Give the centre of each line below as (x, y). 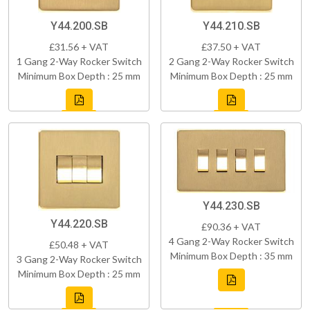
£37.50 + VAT (231, 47)
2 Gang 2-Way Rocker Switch (231, 62)
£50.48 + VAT (79, 245)
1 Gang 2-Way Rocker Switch (79, 62)
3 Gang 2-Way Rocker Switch (79, 259)
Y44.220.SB (79, 224)
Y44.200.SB (79, 26)
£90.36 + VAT (231, 227)
